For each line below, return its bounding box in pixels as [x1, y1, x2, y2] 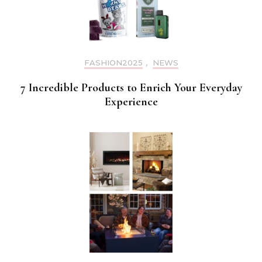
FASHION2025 [84, 58, 143, 68]
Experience [104, 95, 158, 109]
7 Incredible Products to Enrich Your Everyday [20, 81, 242, 95]
